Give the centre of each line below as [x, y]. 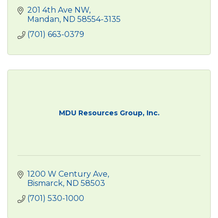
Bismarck [45, 183]
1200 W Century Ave [67, 174]
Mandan [43, 19]
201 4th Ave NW [58, 10]
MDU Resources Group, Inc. [109, 113]
